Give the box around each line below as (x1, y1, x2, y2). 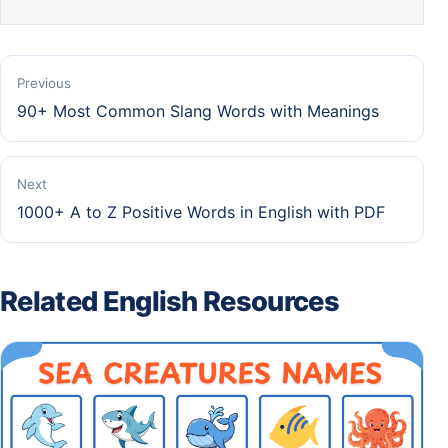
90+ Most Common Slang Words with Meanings (17, 101, 379, 122)
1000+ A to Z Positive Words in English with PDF (17, 202, 385, 223)
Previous (17, 75, 71, 92)
